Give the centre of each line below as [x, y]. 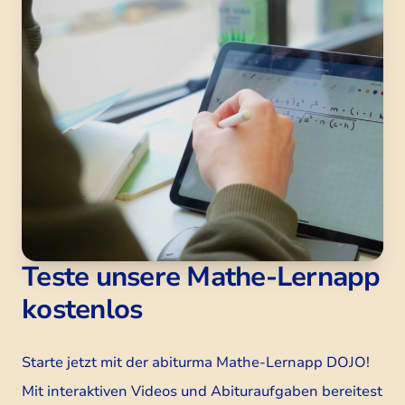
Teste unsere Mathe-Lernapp [201, 277]
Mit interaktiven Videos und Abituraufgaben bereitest [202, 391]
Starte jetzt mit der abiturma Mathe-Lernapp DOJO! [196, 363]
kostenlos [82, 310]
